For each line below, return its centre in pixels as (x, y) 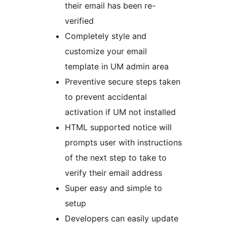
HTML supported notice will (118, 127)
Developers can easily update (122, 219)
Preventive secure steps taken (123, 82)
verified (79, 21)
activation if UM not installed (120, 112)
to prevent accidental (106, 97)
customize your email (106, 51)
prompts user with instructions (123, 143)
